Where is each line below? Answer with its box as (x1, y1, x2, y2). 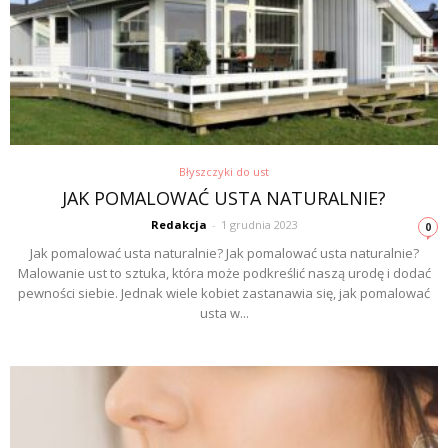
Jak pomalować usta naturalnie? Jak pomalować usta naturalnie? (29, 244, 419, 263)
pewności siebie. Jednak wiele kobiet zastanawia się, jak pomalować (18, 284, 430, 303)
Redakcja (150, 217, 207, 233)
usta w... (199, 304, 249, 323)
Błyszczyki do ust (179, 164, 269, 180)
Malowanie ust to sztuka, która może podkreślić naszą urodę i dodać (17, 264, 431, 283)
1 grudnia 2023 (220, 217, 298, 233)
